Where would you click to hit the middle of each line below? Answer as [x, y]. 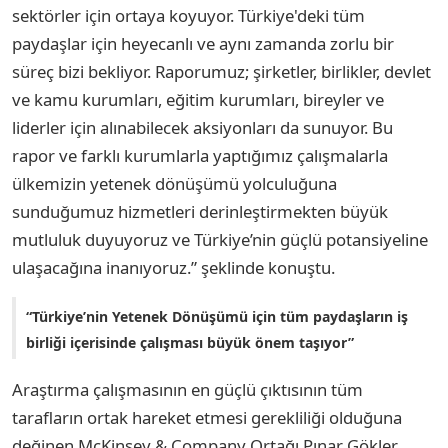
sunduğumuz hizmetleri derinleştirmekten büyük [200, 212]
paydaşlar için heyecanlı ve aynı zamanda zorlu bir [203, 44]
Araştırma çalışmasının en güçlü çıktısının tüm [187, 390]
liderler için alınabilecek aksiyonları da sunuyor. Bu [202, 128]
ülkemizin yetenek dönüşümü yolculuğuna [174, 184]
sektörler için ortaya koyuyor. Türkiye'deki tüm [188, 16]
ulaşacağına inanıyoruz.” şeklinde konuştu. [173, 268]
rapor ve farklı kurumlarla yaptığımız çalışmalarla [200, 156]
